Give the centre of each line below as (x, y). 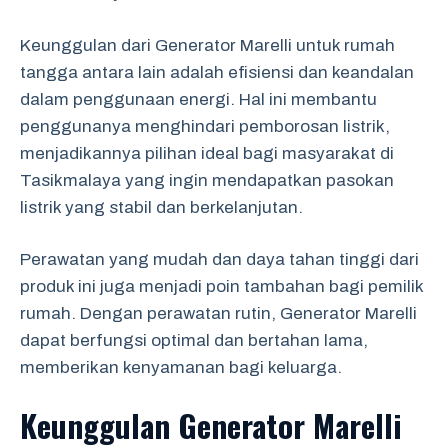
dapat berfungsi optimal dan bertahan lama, (194, 340)
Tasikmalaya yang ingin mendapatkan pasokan (207, 180)
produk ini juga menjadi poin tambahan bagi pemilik (221, 286)
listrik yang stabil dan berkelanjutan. (161, 207)
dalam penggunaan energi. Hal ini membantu (198, 99)
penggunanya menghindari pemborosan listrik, (205, 126)
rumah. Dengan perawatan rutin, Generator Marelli (218, 313)
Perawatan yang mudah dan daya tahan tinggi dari (219, 259)
